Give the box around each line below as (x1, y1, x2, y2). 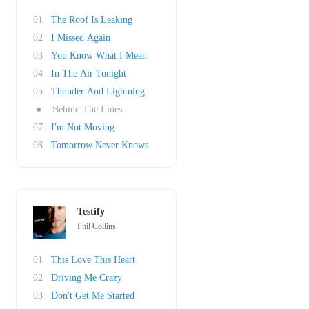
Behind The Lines (52, 104, 122, 114)
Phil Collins (77, 221, 116, 231)
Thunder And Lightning (51, 86, 145, 97)
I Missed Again (51, 32, 110, 43)
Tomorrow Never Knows (51, 140, 148, 150)
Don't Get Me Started (51, 290, 134, 301)
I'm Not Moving (51, 122, 114, 132)
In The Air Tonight (51, 68, 126, 79)
